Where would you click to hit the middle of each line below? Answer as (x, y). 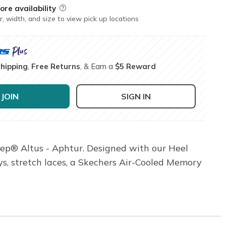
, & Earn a (98, 66)
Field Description (88, 8)
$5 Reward (136, 66)
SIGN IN (136, 96)
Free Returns (56, 66)
